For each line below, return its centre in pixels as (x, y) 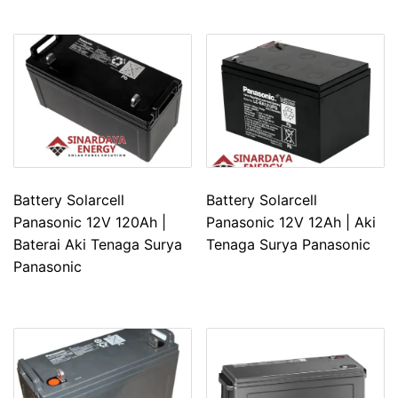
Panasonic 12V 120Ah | (90, 222)
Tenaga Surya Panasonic (289, 244)
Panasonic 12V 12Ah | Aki (291, 222)
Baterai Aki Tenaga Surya (98, 244)
